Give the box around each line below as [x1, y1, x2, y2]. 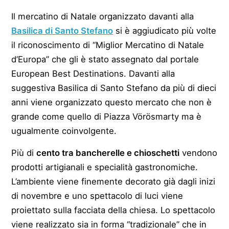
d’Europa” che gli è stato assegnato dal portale [11, 54, 199, 64]
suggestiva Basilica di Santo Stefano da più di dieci [11, 82, 217, 93]
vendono [179, 147, 218, 158]
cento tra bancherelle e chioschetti [36, 147, 180, 158]
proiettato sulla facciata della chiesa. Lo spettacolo [11, 204, 216, 215]
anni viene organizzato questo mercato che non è [11, 97, 212, 107]
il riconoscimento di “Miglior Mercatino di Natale [11, 39, 204, 50]
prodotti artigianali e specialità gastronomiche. [11, 162, 198, 172]
